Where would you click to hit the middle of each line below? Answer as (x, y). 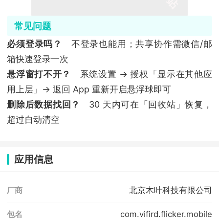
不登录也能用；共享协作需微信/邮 (137, 44)
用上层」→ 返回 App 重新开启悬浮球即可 (89, 89)
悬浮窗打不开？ (39, 74)
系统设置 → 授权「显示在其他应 (141, 74)
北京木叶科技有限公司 (170, 190)
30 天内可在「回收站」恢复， (146, 105)
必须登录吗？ (35, 44)
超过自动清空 (33, 120)
